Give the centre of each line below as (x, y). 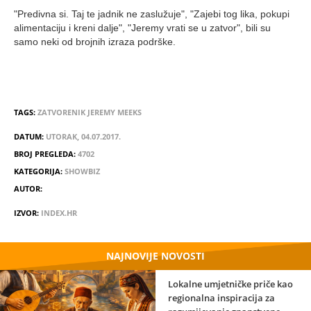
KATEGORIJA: (39, 171)
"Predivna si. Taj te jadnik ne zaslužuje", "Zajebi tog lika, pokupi (152, 14)
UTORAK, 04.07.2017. (83, 137)
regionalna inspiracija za (221, 298)
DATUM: (30, 137)
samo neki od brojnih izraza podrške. (98, 41)
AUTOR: (28, 189)
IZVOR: (27, 213)
